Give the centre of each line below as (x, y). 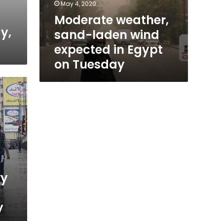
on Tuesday (89, 65)
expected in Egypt (108, 50)
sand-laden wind (107, 35)
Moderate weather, (111, 20)
